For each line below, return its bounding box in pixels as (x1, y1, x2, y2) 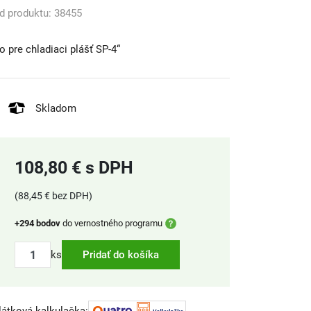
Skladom (35, 101, 76, 115)
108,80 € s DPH (15, 158, 133, 178)
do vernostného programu (60, 218, 162, 228)
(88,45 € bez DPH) (15, 190, 92, 201)
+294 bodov (15, 218, 60, 228)
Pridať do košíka (83, 249, 159, 261)
